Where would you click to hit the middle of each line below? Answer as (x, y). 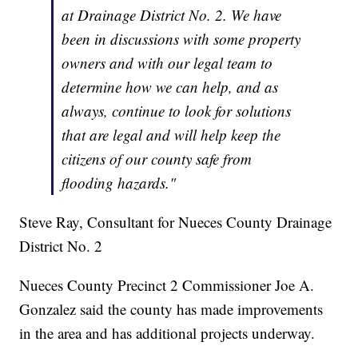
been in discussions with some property (181, 38)
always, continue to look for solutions (177, 110)
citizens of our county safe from (157, 158)
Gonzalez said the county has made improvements (171, 308)
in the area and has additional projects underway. (167, 332)
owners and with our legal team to (167, 62)
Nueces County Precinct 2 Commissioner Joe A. (167, 284)
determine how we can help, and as (170, 86)
